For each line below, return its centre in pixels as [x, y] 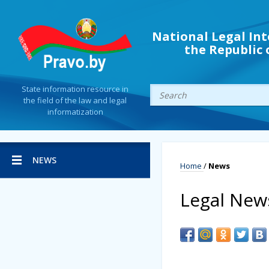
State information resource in [75, 89]
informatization [75, 112]
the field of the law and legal [75, 101]
